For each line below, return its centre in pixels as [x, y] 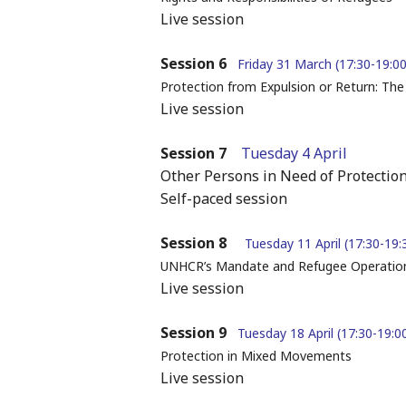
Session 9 [193, 333]
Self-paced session [223, 199]
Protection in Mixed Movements [256, 356]
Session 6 [193, 64]
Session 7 [193, 154]
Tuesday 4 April [299, 154]
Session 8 [193, 243]
